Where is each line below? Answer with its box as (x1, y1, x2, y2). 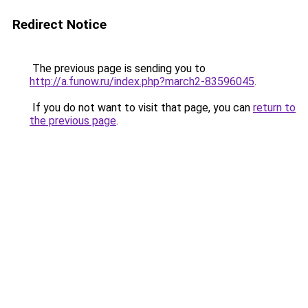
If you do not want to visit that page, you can (30, 101, 253, 114)
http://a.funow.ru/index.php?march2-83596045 (30, 75, 254, 88)
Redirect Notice (12, 16, 107, 32)
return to (253, 101, 296, 114)
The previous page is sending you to (30, 62, 206, 75)
